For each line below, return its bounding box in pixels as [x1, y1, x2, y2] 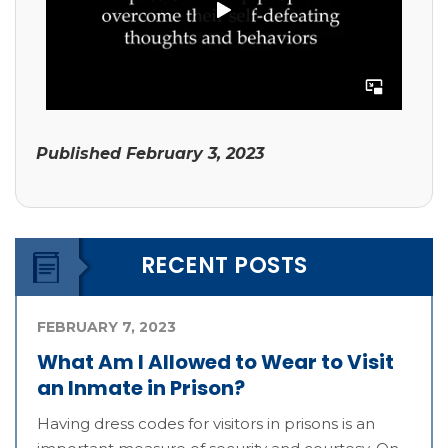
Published [36, 144, 126, 164]
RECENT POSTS [140, 250, 308, 282]
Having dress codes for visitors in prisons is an [37, 414, 375, 434]
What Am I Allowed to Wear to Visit [37, 348, 394, 377]
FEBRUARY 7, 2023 [37, 318, 176, 337]
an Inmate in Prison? [37, 374, 245, 403]
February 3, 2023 [126, 144, 264, 164]
